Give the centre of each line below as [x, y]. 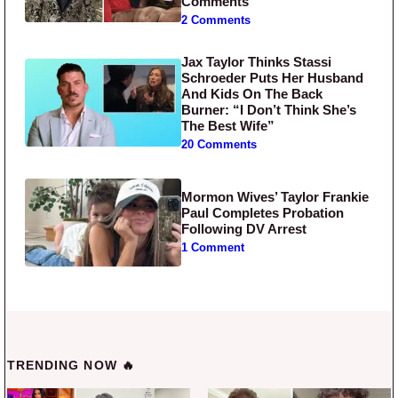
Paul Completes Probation [263, 213]
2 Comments [216, 20]
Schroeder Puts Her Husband [273, 77]
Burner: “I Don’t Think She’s [269, 109]
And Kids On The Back [252, 93]
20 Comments [219, 144]
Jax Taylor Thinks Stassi [257, 61]
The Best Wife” [228, 125]
